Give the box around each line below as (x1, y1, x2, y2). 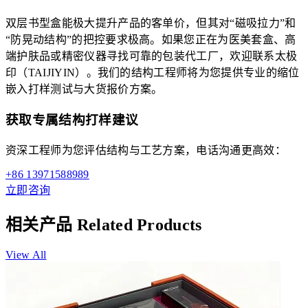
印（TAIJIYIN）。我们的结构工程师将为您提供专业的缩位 (5, 67, 300, 79)
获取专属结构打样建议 (5, 112, 139, 127)
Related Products (76, 215, 202, 234)
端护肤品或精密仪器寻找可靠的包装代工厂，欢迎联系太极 (5, 50, 298, 63)
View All (5, 248, 47, 261)
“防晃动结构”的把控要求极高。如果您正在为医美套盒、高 (5, 34, 296, 46)
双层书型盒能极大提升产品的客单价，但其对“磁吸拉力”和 (5, 17, 296, 30)
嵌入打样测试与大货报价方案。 (5, 83, 163, 96)
